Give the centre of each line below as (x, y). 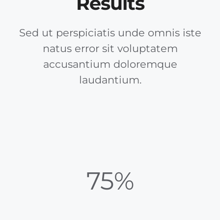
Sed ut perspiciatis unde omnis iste (110, 33)
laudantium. (110, 80)
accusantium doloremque (110, 64)
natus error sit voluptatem (110, 49)
